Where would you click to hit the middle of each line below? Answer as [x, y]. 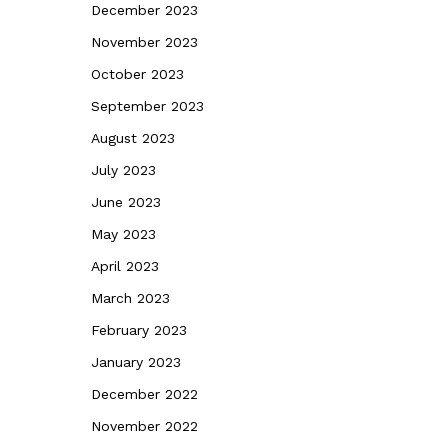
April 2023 [125, 266]
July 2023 [123, 170]
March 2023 [130, 298]
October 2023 [137, 74]
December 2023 [144, 10]
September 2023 [147, 106]
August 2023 [133, 138]
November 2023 [144, 42]
